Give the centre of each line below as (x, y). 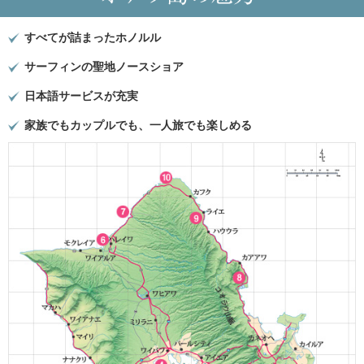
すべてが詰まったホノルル (93, 38)
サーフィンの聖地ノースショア (104, 67)
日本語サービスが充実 (81, 96)
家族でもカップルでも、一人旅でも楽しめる (138, 126)
